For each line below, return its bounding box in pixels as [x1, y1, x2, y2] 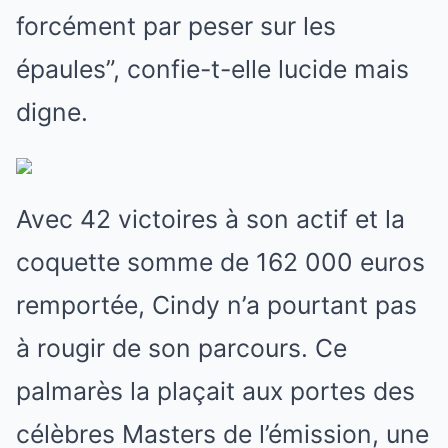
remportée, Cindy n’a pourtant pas [16, 289, 417, 320]
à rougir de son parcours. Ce [16, 332, 347, 363]
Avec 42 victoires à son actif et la [16, 203, 405, 234]
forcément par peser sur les [16, 10, 336, 41]
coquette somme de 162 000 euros [16, 246, 425, 277]
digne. [16, 96, 88, 127]
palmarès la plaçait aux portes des [16, 375, 415, 406]
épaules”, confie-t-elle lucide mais [16, 53, 409, 84]
